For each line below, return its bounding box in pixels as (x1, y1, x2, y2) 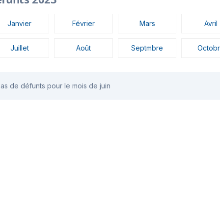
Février (72, 19, 95, 28)
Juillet (10, 44, 29, 53)
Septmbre (131, 44, 164, 53)
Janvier (7, 19, 32, 28)
